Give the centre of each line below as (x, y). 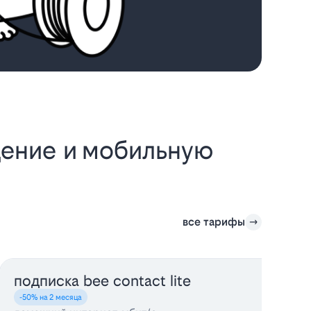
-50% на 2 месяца (50, 297)
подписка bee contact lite (102, 281)
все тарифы (213, 221)
